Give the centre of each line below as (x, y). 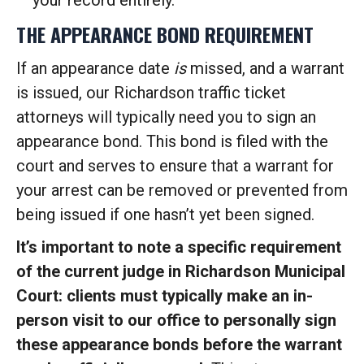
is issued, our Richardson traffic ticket (151, 93)
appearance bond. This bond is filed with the (172, 141)
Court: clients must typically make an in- (165, 296)
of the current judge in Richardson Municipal (181, 271)
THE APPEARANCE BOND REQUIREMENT (165, 34)
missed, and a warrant (265, 68)
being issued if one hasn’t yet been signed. (165, 214)
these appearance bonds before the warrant (179, 344)
